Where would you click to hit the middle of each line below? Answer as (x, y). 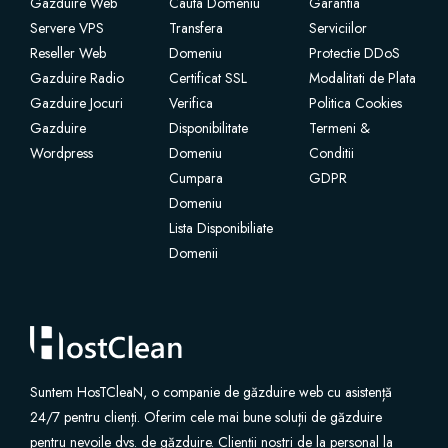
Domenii (194, 253)
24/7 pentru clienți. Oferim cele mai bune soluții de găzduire (206, 417)
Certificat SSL (208, 78)
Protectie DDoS (354, 53)
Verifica (191, 103)
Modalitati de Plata (362, 78)
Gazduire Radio (77, 78)
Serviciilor (337, 28)
